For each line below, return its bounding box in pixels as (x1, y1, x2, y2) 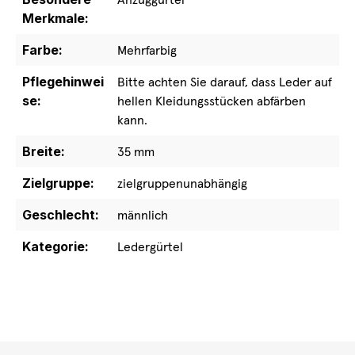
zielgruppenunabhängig (117, 175, 247, 191)
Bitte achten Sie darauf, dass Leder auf (117, 74, 332, 90)
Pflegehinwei (22, 74, 104, 90)
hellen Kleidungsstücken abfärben (117, 93, 306, 109)
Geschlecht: (22, 207, 99, 223)
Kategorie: (22, 239, 89, 254)
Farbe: (22, 42, 63, 58)
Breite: (22, 143, 65, 159)
